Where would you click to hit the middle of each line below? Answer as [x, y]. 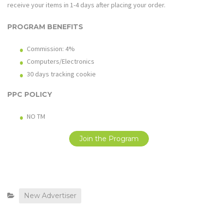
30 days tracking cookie [61, 74]
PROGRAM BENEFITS [45, 27]
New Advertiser [50, 196]
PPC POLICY [30, 95]
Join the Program [109, 139]
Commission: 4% [51, 49]
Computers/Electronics [61, 62]
